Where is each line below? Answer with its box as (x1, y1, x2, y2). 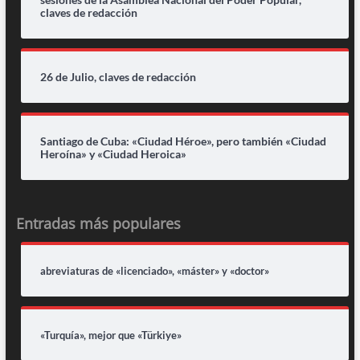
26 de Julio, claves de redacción (39, 69, 196, 84)
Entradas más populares (15, 213, 181, 233)
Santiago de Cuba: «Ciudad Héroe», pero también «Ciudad (39, 133, 326, 148)
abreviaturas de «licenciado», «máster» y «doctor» (39, 264, 269, 277)
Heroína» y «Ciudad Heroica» (39, 146, 186, 161)
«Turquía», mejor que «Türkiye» (39, 328, 182, 342)
